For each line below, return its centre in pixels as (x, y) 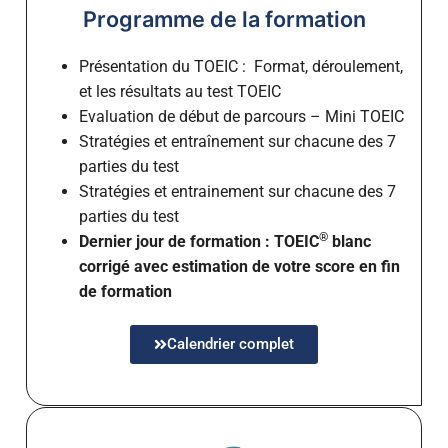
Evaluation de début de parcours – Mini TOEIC (241, 117)
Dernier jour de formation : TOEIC (198, 242)
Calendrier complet (230, 344)
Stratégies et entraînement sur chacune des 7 (237, 142)
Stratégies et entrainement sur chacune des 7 (237, 192)
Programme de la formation (224, 19)
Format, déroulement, (328, 67)
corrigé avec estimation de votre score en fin (239, 267)
